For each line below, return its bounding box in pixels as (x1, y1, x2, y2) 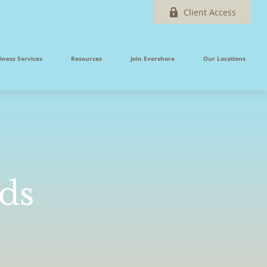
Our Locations (203, 54, 246, 63)
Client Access (184, 6, 237, 18)
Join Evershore (131, 54, 175, 63)
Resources (71, 54, 103, 63)
